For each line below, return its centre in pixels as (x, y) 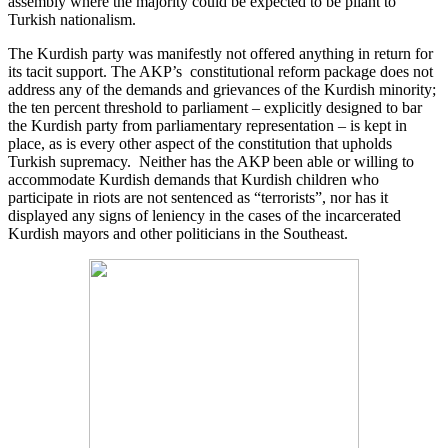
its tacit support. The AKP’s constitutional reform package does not (220, 71)
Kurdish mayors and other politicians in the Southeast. (178, 233)
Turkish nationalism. (72, 19)
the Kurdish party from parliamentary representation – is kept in (207, 125)
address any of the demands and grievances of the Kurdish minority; (222, 89)
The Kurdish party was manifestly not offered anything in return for (220, 53)
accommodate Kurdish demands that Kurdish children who (193, 179)
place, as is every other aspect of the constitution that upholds (200, 143)
